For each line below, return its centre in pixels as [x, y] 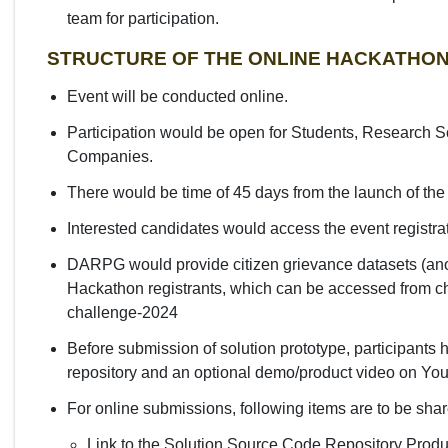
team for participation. [143, 18]
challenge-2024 [122, 312]
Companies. [110, 156]
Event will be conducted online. [177, 96]
